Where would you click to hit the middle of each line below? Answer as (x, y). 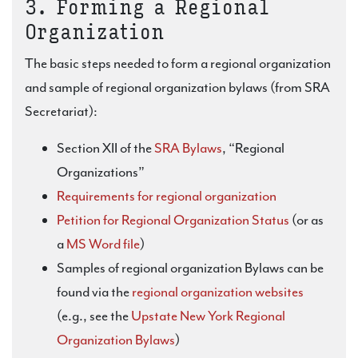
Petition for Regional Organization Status (173, 220)
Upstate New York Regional (208, 316)
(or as (306, 220)
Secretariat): (61, 111)
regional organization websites (218, 292)
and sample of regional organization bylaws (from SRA (177, 87)
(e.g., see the (94, 316)
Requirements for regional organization (167, 196)
